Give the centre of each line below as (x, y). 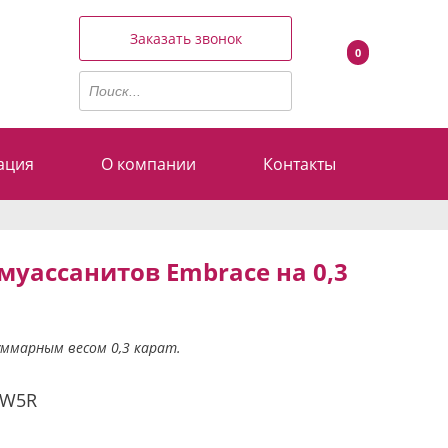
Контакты (299, 163)
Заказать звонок (185, 39)
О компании (149, 163)
